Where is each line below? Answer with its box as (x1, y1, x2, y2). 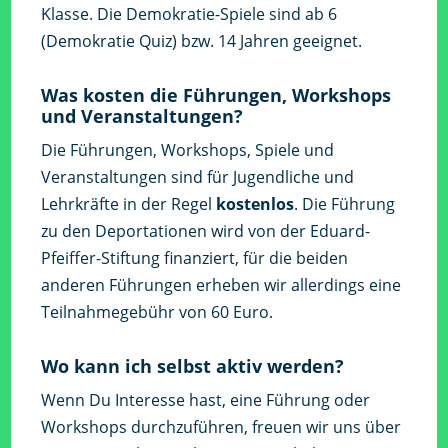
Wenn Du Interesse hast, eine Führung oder (41, 389, 371, 412)
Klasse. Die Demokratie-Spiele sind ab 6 (41, 3, 338, 26)
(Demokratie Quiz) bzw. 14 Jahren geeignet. (41, 30, 363, 53)
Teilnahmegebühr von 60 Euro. (41, 301, 274, 324)
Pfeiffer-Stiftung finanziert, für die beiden (41, 247, 349, 270)
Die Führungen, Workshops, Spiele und (41, 139, 335, 162)
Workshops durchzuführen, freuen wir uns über (41, 416, 402, 439)
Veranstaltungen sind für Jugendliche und (41, 166, 355, 189)
